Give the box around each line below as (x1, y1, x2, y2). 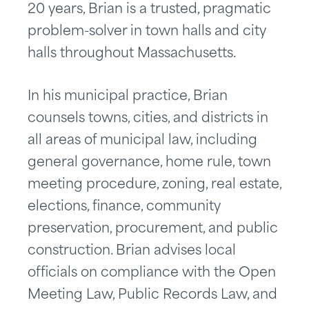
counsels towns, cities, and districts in (28, 112, 268, 126)
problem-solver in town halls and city (28, 26, 266, 39)
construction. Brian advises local (28, 245, 236, 258)
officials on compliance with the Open (28, 267, 276, 280)
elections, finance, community (28, 201, 221, 214)
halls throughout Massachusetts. (28, 48, 236, 61)
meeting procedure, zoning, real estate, (28, 179, 281, 192)
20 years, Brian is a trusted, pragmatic (28, 3, 271, 17)
